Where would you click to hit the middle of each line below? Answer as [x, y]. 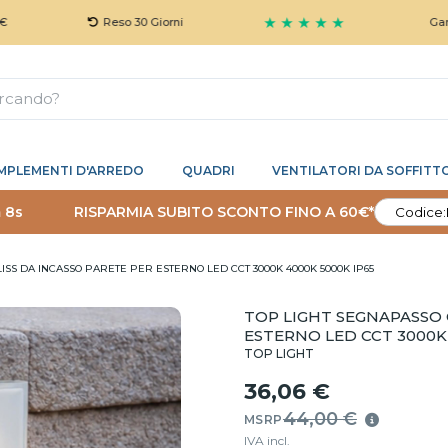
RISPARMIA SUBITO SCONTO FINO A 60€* [224, 211]
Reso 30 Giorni [100, 22]
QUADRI [208, 170]
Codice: [420, 212]
